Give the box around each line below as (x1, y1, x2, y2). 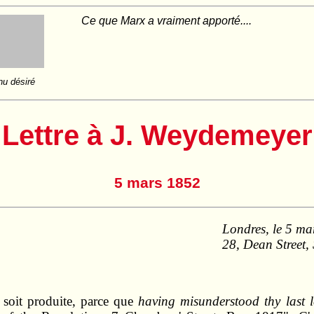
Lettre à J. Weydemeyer (1, 119, 313, 151)
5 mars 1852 (114, 175, 200, 192)
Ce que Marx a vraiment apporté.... (81, 15, 252, 27)
